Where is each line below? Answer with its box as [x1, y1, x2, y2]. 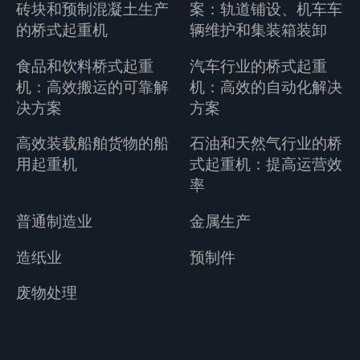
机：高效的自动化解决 [190, 76, 343, 99]
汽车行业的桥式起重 [190, 55, 328, 78]
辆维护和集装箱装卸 [190, 18, 328, 42]
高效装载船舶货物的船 [15, 133, 169, 156]
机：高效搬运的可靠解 [15, 76, 169, 99]
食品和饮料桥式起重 [15, 55, 153, 78]
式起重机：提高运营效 [190, 153, 343, 177]
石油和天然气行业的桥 [190, 133, 343, 156]
